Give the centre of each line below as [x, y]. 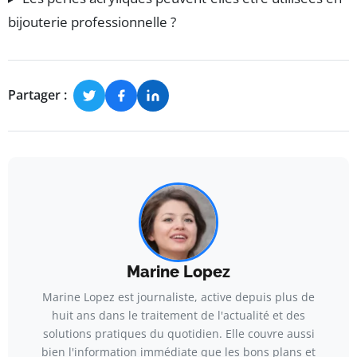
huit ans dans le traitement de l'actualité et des [178, 315]
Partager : [37, 95]
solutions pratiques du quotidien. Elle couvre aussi [178, 333]
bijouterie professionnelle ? [92, 22]
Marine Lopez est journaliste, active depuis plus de [178, 296]
